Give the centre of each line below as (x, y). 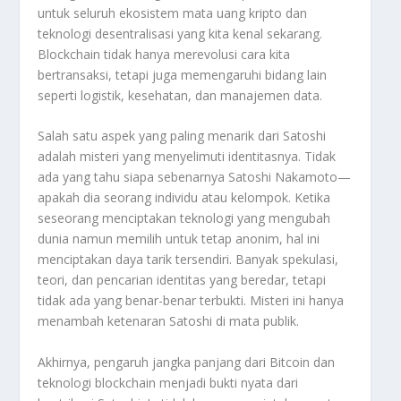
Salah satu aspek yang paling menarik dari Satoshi (182, 136)
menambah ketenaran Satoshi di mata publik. (169, 321)
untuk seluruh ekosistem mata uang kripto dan (173, 13)
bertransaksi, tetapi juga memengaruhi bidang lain (183, 74)
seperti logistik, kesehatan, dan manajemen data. (180, 95)
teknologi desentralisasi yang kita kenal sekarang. (180, 33)
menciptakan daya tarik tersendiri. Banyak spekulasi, (188, 260)
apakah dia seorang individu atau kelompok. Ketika (184, 198)
